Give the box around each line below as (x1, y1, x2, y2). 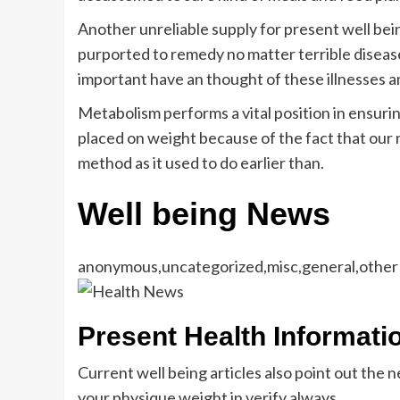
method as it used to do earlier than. (78, 153, 324, 173)
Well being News (78, 196, 330, 233)
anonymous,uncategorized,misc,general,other (78, 255, 398, 276)
